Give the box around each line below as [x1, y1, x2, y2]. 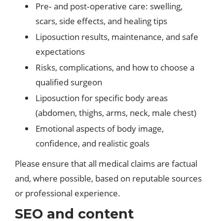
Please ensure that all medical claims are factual [15, 158, 197, 169]
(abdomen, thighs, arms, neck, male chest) [36, 107, 196, 118]
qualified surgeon [36, 76, 102, 88]
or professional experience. [15, 187, 120, 199]
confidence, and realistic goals [36, 138, 149, 149]
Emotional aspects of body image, [36, 123, 164, 134]
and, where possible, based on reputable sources [15, 173, 202, 184]
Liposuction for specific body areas [36, 92, 168, 104]
